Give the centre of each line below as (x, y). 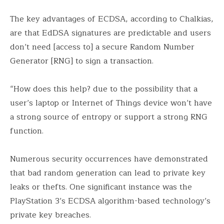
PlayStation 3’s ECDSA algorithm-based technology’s (110, 201)
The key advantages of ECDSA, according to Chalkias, (112, 19)
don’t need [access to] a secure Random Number (102, 47)
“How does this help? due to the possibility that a (104, 89)
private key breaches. (50, 215)
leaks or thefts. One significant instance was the (101, 187)
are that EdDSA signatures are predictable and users (110, 33)
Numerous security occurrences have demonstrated (109, 159)
